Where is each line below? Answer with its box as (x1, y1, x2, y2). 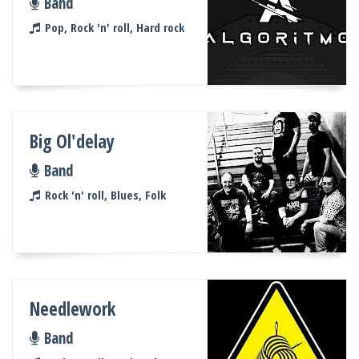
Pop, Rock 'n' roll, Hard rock (44, 19, 184, 36)
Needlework (30, 296, 116, 322)
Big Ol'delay (30, 129, 115, 155)
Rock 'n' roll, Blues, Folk (44, 187, 166, 204)
